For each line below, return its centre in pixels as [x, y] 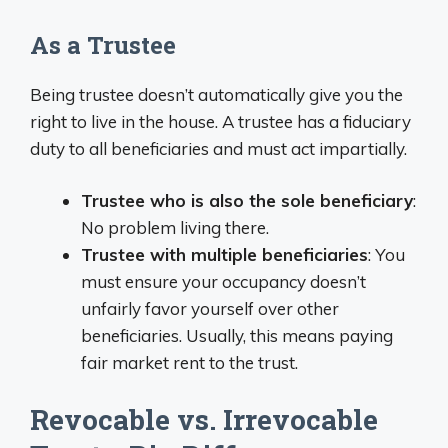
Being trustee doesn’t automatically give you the [216, 94]
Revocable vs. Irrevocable [204, 419]
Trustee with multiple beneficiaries [224, 254]
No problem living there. [175, 227]
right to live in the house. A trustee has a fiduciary [220, 121]
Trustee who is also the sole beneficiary [247, 200]
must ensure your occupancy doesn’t [223, 281]
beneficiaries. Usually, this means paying [237, 335]
